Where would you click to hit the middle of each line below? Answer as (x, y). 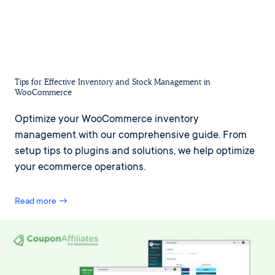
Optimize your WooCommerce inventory (107, 120)
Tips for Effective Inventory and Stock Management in (113, 82)
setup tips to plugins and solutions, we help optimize (135, 152)
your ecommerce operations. (80, 168)
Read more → (41, 202)
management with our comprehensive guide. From (131, 136)
